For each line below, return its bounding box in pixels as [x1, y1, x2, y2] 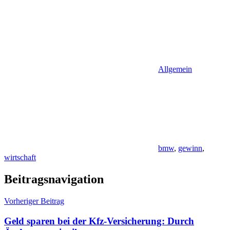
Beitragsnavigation [4, 172, 104, 186]
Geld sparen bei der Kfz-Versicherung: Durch [4, 215, 194, 226]
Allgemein [158, 65, 192, 74]
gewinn [178, 144, 202, 153]
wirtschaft [4, 153, 36, 162]
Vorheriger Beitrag [4, 197, 64, 206]
